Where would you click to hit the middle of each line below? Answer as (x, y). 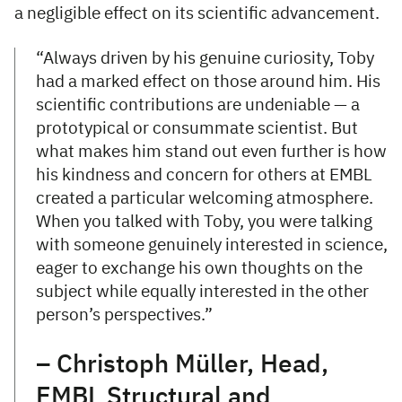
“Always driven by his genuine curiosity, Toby (205, 59)
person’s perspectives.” (126, 316)
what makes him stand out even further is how (211, 153)
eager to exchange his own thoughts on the (199, 269)
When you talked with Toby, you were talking (204, 223)
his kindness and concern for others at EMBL (204, 176)
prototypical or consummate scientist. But (197, 129)
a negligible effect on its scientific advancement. (199, 14)
